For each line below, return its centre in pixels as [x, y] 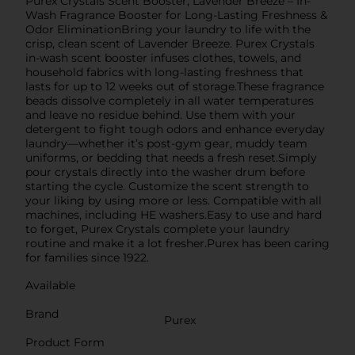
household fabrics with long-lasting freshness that [164, 72]
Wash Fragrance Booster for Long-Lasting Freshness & [176, 15]
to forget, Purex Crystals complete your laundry [158, 229]
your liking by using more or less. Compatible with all [174, 200]
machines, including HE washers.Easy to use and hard [174, 214]
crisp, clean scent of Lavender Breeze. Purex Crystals [170, 43]
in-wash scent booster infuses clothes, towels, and [163, 57]
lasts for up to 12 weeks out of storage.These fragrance [175, 86]
